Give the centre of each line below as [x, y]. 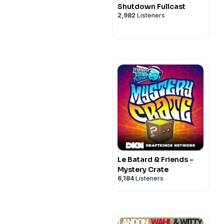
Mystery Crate [143, 169]
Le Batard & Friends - [155, 159]
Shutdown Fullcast [151, 6]
